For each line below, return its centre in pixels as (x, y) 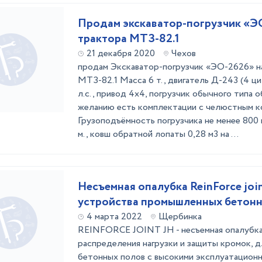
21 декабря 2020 (121, 54)
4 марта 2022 (114, 217)
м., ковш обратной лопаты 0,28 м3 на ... (158, 134)
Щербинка (180, 217)
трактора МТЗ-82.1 (129, 39)
